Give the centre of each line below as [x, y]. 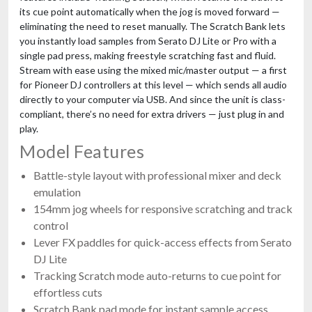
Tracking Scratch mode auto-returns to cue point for [157, 275]
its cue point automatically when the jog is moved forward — [150, 11]
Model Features [82, 151]
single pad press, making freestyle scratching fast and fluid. [148, 55]
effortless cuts [68, 292]
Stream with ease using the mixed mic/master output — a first [153, 70]
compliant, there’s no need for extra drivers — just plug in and [152, 114]
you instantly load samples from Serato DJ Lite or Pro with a [148, 40]
